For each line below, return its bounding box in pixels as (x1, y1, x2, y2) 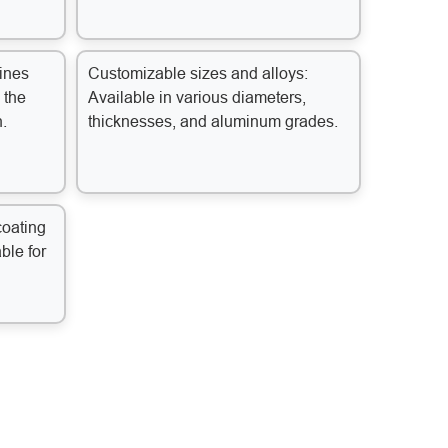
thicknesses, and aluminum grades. (88, 113, 338, 131)
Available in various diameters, (88, 89, 306, 107)
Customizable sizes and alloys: (88, 65, 308, 83)
